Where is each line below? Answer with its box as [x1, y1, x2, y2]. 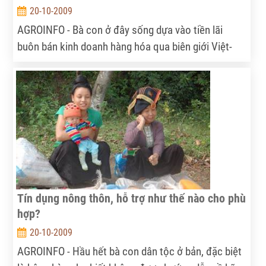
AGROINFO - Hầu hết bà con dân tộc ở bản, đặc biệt [17, 245, 242, 258]
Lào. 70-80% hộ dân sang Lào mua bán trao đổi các [17, 56, 241, 70]
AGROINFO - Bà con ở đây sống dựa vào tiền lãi [17, 23, 223, 37]
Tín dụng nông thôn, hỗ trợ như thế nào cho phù [17, 191, 246, 205]
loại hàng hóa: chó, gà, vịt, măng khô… [17, 73, 183, 87]
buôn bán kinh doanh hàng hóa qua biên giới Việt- [17, 40, 232, 53]
